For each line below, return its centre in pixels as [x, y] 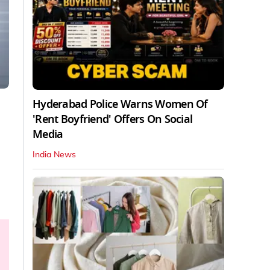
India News [54, 155]
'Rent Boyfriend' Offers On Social [113, 119]
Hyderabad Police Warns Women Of [120, 104]
